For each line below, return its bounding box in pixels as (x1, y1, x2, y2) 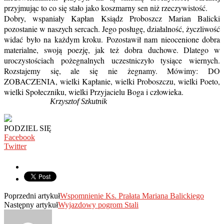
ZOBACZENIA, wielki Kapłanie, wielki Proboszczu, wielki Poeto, (4, 76, 220, 87)
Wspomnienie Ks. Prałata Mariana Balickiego (60, 191, 204, 200)
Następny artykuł (4, 200, 58, 209)
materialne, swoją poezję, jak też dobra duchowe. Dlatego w (4, 44, 220, 55)
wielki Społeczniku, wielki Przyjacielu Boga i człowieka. (4, 86, 183, 97)
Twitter (4, 142, 26, 151)
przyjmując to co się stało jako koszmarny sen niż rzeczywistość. (4, 2, 207, 13)
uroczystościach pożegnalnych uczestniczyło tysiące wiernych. (4, 55, 220, 66)
